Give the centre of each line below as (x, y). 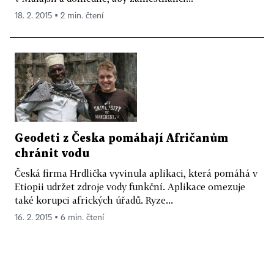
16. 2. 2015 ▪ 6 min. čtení (59, 218)
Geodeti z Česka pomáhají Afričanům (121, 139)
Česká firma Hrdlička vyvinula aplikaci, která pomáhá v (136, 173)
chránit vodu (52, 154)
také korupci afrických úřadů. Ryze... (94, 200)
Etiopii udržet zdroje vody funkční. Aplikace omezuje (130, 187)
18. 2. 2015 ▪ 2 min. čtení (59, 16)
